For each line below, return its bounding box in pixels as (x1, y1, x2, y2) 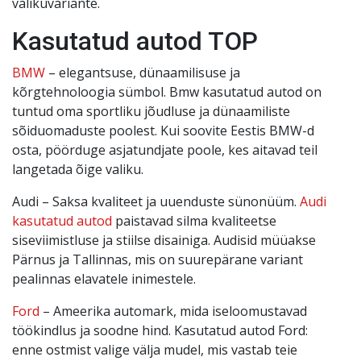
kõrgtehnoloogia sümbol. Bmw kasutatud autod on (12, 82, 322, 101)
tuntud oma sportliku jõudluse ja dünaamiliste (12, 102, 290, 120)
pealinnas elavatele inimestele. (12, 269, 196, 288)
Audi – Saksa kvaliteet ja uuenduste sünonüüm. (12, 192, 300, 210)
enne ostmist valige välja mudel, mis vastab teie (12, 340, 297, 359)
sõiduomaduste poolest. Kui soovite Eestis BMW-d (12, 121, 314, 139)
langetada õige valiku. (12, 160, 143, 178)
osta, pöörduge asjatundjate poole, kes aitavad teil (12, 140, 317, 159)
